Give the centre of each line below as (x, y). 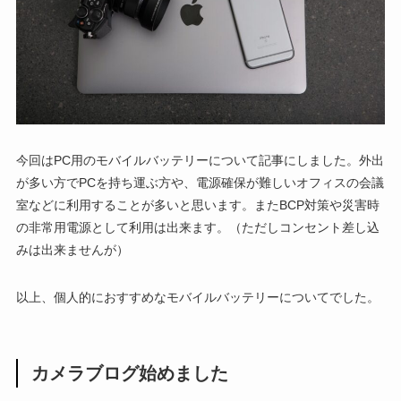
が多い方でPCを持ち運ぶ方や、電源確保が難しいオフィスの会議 (200, 182)
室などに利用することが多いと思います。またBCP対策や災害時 (197, 205)
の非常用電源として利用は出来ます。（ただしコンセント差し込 (197, 227)
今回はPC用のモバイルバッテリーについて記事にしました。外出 (200, 160)
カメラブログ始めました (130, 373)
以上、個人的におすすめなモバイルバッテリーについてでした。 (197, 297)
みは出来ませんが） (72, 249)
